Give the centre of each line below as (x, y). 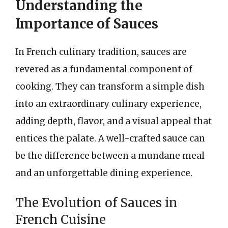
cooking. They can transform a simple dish (110, 86)
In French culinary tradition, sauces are (101, 52)
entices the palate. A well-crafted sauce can (110, 138)
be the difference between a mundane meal (110, 155)
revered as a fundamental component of (104, 69)
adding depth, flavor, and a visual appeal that (113, 121)
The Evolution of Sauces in (96, 203)
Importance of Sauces (87, 23)
